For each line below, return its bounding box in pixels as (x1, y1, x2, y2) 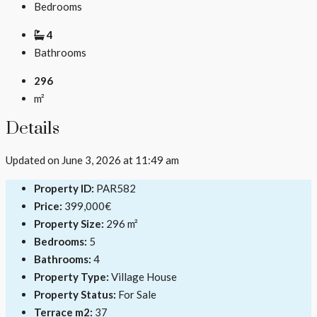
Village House (111, 270, 177, 284)
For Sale (118, 288, 156, 301)
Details (6, 118, 59, 140)
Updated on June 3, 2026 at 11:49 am (6, 154, 179, 167)
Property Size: (34, 217, 104, 231)
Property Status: (34, 288, 116, 301)
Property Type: (34, 270, 109, 284)
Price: (34, 200, 62, 213)
